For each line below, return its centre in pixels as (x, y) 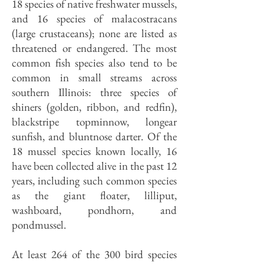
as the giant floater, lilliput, (94, 195)
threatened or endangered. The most (94, 48)
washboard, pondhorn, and (94, 210)
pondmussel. (39, 225)
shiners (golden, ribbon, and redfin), (94, 107)
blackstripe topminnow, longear (94, 122)
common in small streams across (94, 77)
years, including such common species (94, 181)
